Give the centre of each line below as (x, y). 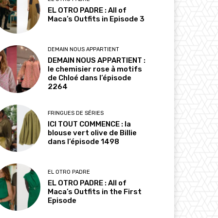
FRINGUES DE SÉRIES (76, 113)
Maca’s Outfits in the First (95, 191)
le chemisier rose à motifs (95, 69)
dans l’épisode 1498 (84, 141)
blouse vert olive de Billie (92, 133)
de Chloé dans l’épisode (90, 78)
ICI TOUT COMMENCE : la (90, 124)
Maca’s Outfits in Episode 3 (96, 19)
